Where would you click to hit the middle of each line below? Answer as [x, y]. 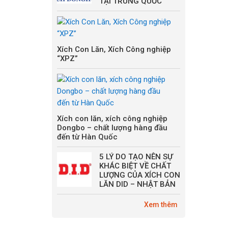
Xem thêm [161, 205]
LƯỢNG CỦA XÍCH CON [140, 175]
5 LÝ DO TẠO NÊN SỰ [136, 157]
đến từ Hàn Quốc [87, 137]
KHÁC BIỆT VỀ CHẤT [135, 166]
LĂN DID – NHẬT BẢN [137, 184]
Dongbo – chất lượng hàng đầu [112, 128]
